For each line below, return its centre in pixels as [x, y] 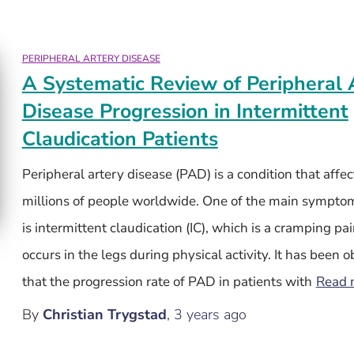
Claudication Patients [120, 139]
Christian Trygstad [104, 314]
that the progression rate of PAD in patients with [167, 282]
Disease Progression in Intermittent [185, 111]
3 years [196, 314]
